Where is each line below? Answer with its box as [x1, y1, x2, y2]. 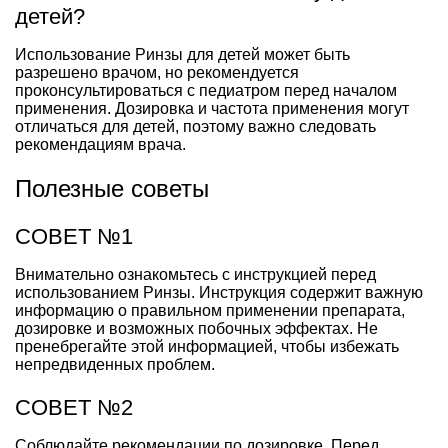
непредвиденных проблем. [15, 355, 215, 373]
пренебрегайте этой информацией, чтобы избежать [15, 337, 399, 355]
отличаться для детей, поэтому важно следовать [15, 117, 376, 135]
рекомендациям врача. [15, 135, 186, 153]
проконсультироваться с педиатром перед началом [15, 81, 397, 99]
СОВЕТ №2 [15, 394, 133, 420]
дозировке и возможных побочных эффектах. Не [15, 319, 378, 337]
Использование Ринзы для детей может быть [15, 45, 350, 63]
